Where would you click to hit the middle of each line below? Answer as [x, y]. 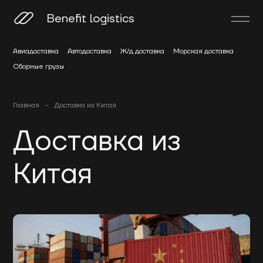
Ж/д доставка [143, 51]
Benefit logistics [91, 19]
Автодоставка [90, 51]
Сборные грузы [39, 67]
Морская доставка [204, 51]
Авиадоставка [36, 51]
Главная [26, 105]
